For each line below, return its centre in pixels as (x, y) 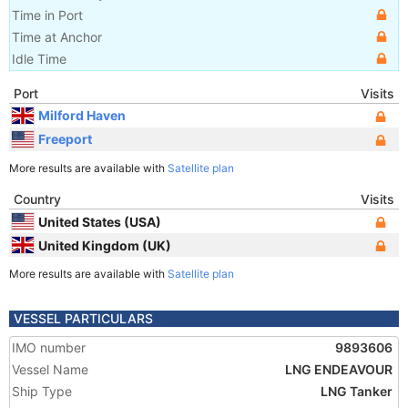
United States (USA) (100, 221)
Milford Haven (82, 115)
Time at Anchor (57, 37)
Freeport (65, 138)
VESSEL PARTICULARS (83, 318)
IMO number (49, 347)
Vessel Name (50, 369)
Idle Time (39, 59)
